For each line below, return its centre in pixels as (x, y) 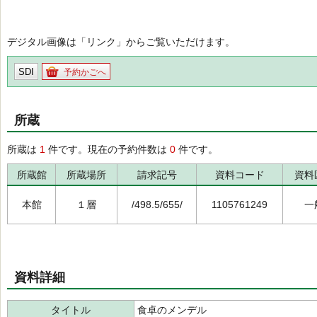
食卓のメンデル (173, 310)
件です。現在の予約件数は (108, 149)
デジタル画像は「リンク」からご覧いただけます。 (121, 42)
